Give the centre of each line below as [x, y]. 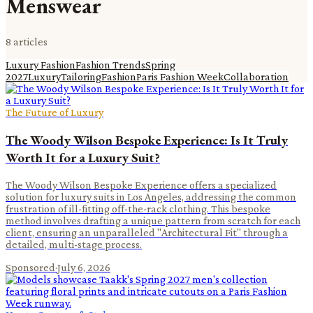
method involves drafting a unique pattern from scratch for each [153, 221]
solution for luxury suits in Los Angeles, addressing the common [151, 197]
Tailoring [81, 76]
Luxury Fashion [41, 64]
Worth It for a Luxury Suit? [83, 157]
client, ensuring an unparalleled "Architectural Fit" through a [147, 233]
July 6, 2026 [84, 268]
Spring [160, 64]
